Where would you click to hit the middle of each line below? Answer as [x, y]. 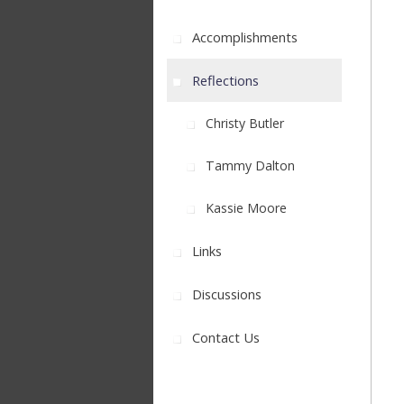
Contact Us [224, 337]
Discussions [225, 294]
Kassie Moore [244, 208]
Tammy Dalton [248, 165]
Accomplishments [243, 37]
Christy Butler [243, 123]
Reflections [224, 80]
